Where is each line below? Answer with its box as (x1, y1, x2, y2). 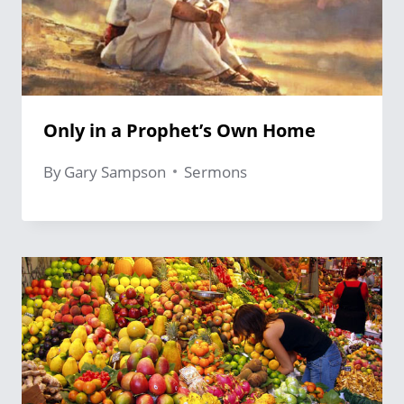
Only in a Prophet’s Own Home (43, 117, 316, 142)
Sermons (184, 161, 248, 182)
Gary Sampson (64, 161, 167, 182)
